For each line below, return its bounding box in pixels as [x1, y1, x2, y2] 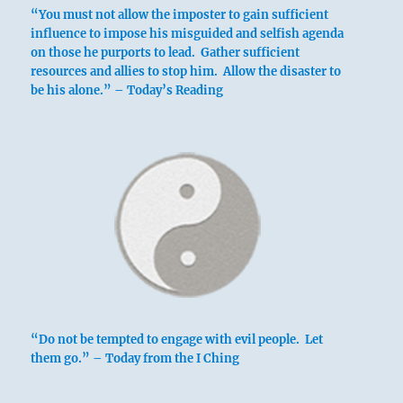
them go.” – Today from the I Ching [31, 351, 240, 367]
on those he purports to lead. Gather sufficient [31, 45, 300, 61]
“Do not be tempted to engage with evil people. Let [31, 332, 324, 348]
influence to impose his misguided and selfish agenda [31, 26, 345, 42]
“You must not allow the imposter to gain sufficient [31, 7, 329, 23]
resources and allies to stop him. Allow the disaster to [31, 64, 342, 80]
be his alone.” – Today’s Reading [31, 83, 224, 99]
